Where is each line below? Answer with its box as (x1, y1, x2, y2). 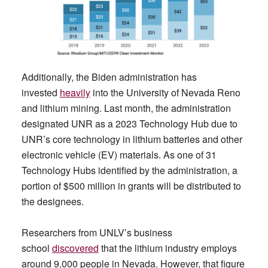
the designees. (21, 194, 84, 209)
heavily (59, 86, 90, 100)
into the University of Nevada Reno (90, 86, 240, 100)
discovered (51, 241, 99, 255)
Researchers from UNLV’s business (21, 226, 172, 240)
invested (21, 86, 60, 100)
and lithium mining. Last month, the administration (21, 101, 231, 115)
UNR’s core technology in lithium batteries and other (21, 132, 242, 147)
